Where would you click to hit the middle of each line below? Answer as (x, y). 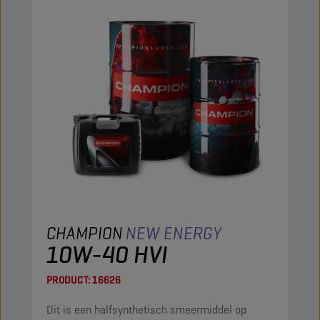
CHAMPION (85, 233)
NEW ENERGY (174, 233)
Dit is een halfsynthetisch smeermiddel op (146, 310)
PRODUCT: (68, 280)
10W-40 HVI (107, 254)
